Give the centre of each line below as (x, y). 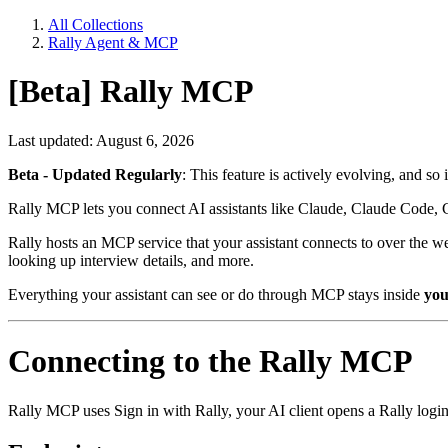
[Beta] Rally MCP (131, 91)
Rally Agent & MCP (113, 42)
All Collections (95, 24)
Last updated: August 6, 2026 (101, 140)
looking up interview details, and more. (131, 260)
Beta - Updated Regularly (95, 174)
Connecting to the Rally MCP (210, 361)
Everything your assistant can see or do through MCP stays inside (216, 294)
